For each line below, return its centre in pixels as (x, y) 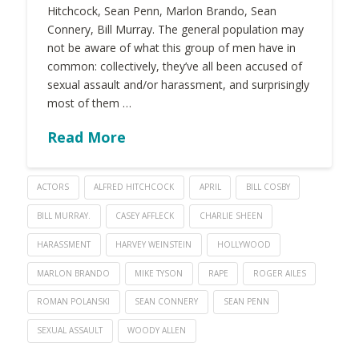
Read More (86, 137)
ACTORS (53, 187)
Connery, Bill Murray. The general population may (175, 30)
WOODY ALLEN (157, 330)
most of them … (89, 103)
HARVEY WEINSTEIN (154, 244)
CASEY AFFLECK (145, 216)
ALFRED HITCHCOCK (134, 187)
